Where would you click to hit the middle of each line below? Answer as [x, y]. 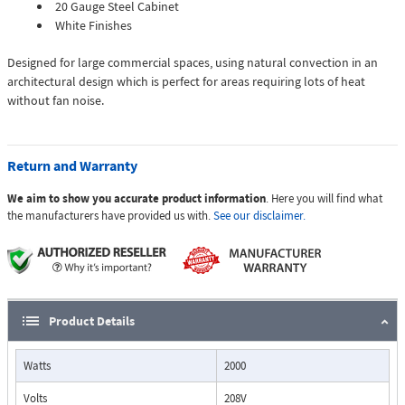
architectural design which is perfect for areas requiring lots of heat [186, 82]
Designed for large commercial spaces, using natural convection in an [193, 63]
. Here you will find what [324, 199]
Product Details [92, 321]
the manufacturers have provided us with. [110, 216]
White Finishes [94, 26]
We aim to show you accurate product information [137, 199]
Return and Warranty [72, 166]
